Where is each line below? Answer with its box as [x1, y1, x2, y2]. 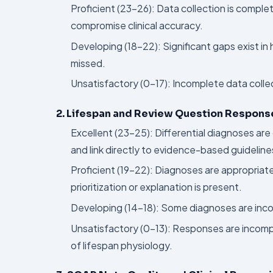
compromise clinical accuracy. [71, 19, 203, 32]
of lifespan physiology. [71, 238, 172, 252]
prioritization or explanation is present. [71, 180, 242, 194]
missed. [71, 56, 105, 69]
